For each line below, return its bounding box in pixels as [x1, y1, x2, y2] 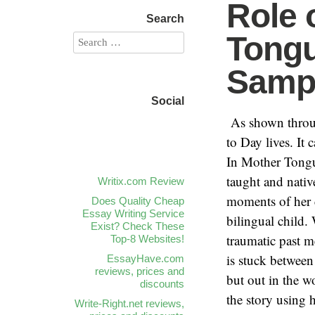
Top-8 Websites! [110, 233, 184, 245]
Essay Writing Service [82, 207, 184, 219]
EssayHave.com [107, 252, 184, 264]
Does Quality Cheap [91, 195, 184, 207]
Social [151, 95, 184, 107]
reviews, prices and [95, 265, 184, 277]
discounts [140, 278, 184, 290]
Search [146, 13, 184, 25]
